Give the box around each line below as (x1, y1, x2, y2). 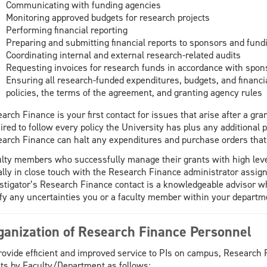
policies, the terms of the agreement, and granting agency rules (5, 86, 262, 99)
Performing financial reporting (5, 23, 128, 36)
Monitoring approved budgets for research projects (5, 11, 210, 24)
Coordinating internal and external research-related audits (5, 48, 241, 61)
